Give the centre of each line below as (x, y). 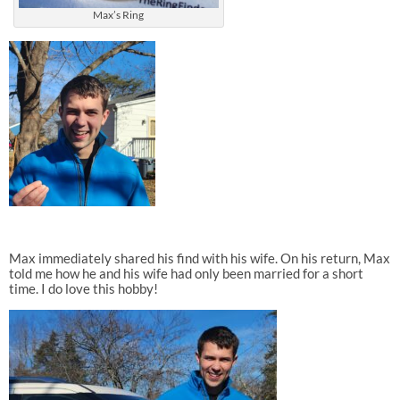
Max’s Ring (119, 15)
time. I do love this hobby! (83, 288)
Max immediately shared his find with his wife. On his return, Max (199, 258)
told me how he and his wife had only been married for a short (186, 273)
